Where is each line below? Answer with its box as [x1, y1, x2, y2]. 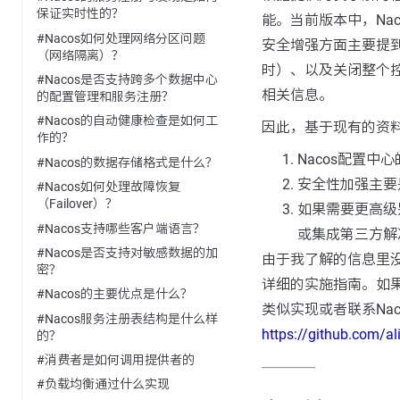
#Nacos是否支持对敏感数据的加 [37, 245, 218, 260]
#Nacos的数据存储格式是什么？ [37, 154, 218, 170]
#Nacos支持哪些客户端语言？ [37, 221, 205, 236]
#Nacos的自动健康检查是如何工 [37, 113, 218, 129]
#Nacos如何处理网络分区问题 [37, 30, 205, 46]
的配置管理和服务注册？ [37, 89, 174, 104]
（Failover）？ [37, 196, 118, 212]
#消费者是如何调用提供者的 [37, 353, 195, 368]
